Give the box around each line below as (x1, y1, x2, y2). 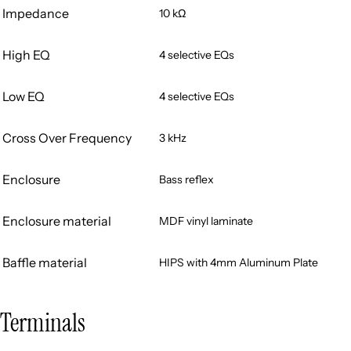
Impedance (2, 5, 69, 21)
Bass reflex (159, 172, 214, 186)
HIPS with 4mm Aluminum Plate (159, 255, 318, 270)
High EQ (2, 46, 50, 63)
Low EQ (2, 88, 45, 104)
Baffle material (2, 254, 87, 270)
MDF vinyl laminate (159, 213, 253, 228)
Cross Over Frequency (2, 129, 132, 146)
